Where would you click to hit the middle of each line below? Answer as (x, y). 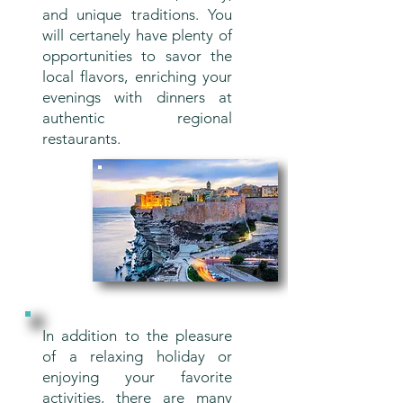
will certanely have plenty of (137, 35)
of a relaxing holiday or (137, 356)
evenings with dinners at (137, 97)
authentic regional (137, 118)
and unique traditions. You (137, 14)
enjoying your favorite (137, 377)
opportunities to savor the (137, 56)
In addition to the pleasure (137, 336)
